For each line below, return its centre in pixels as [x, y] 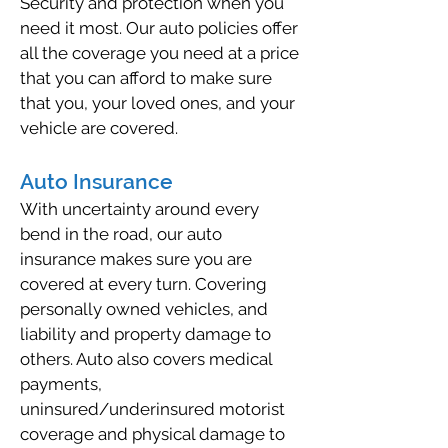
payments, [61, 384]
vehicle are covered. [99, 128]
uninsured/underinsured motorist [152, 409]
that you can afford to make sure [146, 78]
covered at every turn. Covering [143, 284]
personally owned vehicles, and [144, 309]
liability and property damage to [145, 334]
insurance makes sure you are [136, 259]
